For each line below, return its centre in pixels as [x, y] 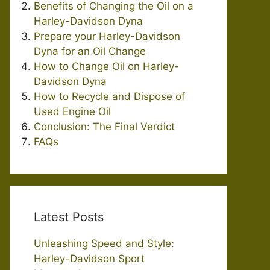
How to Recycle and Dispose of [109, 96]
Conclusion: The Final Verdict [104, 127]
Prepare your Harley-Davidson [107, 36]
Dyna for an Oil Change [90, 51]
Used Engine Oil [72, 111]
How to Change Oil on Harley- [106, 66]
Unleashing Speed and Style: [104, 243]
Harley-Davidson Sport [89, 259]
